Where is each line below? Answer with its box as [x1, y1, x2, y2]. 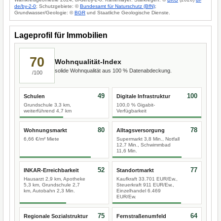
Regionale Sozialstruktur [24, 213, 88, 219]
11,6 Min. [116, 148, 137, 153]
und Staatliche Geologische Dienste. [85, 10, 170, 15]
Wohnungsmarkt [24, 127, 67, 133]
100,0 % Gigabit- [116, 102, 155, 108]
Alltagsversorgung [116, 127, 165, 133]
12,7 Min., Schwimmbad [116, 142, 171, 147]
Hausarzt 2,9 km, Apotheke [24, 176, 85, 182]
